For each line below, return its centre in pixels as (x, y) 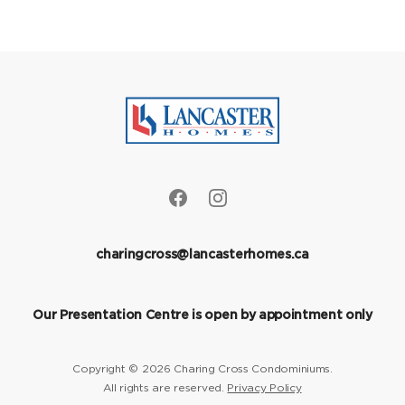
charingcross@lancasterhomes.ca (202, 255)
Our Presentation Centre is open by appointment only (202, 316)
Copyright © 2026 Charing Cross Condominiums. (202, 368)
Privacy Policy (264, 387)
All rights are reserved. (165, 387)
